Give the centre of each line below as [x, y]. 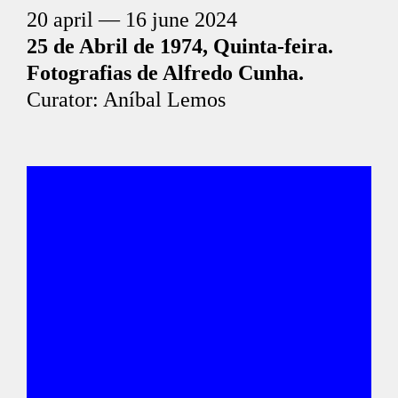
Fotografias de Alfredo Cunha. [165, 73]
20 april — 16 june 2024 [132, 20]
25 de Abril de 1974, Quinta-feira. [180, 46]
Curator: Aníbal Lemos [126, 99]
